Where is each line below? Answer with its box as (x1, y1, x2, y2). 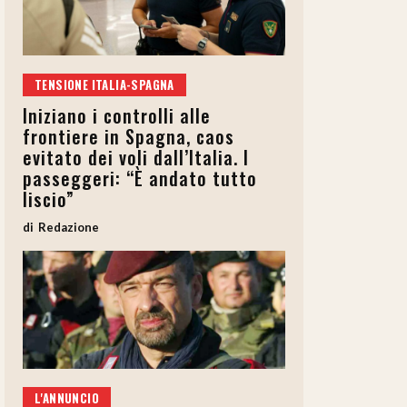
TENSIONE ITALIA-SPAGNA (35, 75, 174, 94)
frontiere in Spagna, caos (23, 123, 234, 151)
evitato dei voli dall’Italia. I (23, 144, 249, 172)
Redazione (38, 220, 99, 235)
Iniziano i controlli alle (23, 102, 211, 130)
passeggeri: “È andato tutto (23, 164, 257, 193)
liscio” (23, 185, 74, 213)
